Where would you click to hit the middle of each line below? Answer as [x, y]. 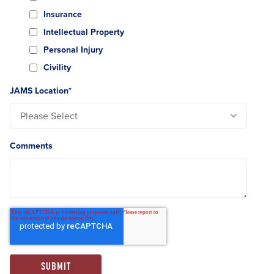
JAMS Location [39, 91]
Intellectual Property [84, 32]
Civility [57, 67]
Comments [31, 146]
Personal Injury [73, 50]
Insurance [63, 14]
